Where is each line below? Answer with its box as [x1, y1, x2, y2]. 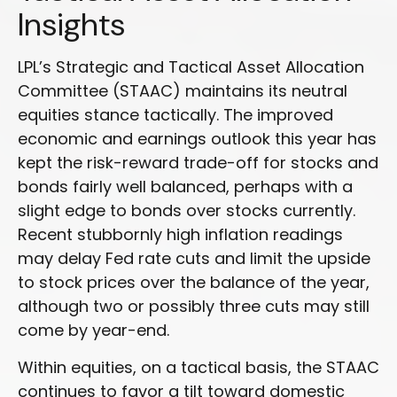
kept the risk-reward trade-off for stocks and [18, 152, 378, 175]
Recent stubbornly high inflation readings [18, 223, 343, 246]
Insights [18, 4, 125, 46]
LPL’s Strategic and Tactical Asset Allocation [18, 56, 364, 79]
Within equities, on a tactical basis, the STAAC [18, 356, 379, 379]
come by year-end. [18, 319, 169, 342]
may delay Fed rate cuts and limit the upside [18, 247, 370, 270]
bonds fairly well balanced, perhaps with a [18, 175, 353, 198]
